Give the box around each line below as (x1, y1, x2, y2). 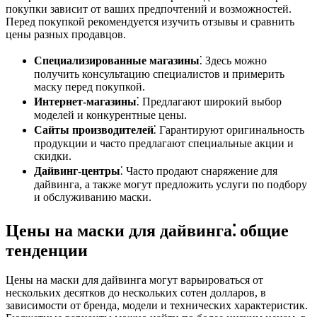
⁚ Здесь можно (200, 54, 267, 67)
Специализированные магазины (34, 54, 200, 67)
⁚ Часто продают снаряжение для (120, 164, 277, 177)
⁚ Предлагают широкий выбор (137, 95, 282, 108)
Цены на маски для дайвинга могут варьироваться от (6, 274, 263, 287)
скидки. (34, 149, 71, 162)
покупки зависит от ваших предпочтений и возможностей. (6, 2, 292, 15)
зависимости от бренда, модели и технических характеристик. (6, 299, 308, 312)
